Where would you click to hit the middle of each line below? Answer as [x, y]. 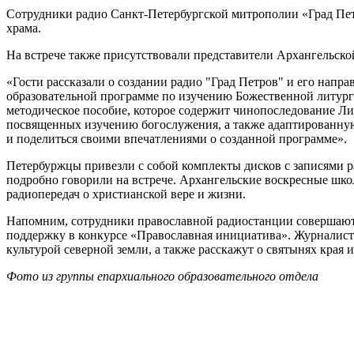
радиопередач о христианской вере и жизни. [126, 194]
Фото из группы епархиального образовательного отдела [162, 276]
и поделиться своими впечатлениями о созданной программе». [177, 138]
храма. [24, 28]
